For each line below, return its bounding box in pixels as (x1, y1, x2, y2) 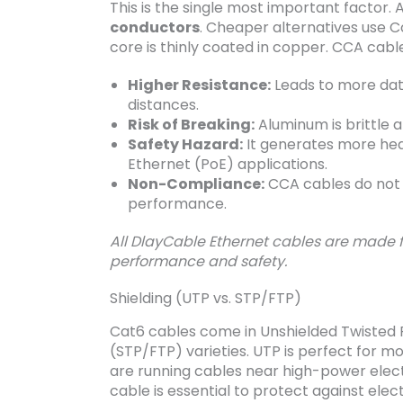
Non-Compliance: (128, 173, 264, 194)
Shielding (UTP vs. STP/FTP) (110, 288, 301, 309)
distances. (128, 94, 199, 115)
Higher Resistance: (128, 74, 271, 95)
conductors (110, 16, 200, 38)
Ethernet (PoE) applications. (128, 153, 327, 175)
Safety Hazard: (128, 133, 243, 155)
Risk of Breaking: (128, 113, 255, 135)
